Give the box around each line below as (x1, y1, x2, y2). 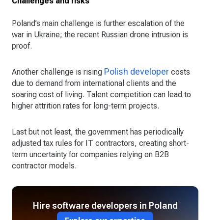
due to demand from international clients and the (12, 79, 176, 88)
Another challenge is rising (12, 67, 104, 77)
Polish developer (104, 66, 169, 77)
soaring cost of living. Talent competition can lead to (12, 90, 191, 100)
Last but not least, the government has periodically (12, 127, 184, 137)
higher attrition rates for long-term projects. (12, 101, 159, 111)
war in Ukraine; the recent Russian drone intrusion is (12, 30, 188, 40)
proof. (12, 41, 32, 51)
